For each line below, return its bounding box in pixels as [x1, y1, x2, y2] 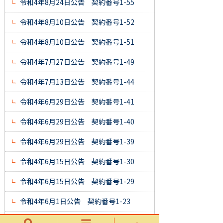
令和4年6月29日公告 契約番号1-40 [20, 116, 134, 127]
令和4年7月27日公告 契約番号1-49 [20, 57, 134, 67]
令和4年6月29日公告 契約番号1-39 [20, 136, 134, 147]
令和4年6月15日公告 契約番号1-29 [20, 176, 134, 187]
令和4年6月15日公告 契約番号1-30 [20, 156, 134, 167]
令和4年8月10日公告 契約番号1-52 [20, 17, 134, 27]
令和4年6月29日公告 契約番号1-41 [20, 97, 134, 107]
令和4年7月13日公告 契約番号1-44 [20, 77, 134, 87]
